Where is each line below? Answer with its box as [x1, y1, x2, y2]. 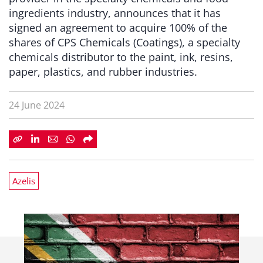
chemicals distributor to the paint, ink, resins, [9, 50, 233, 64]
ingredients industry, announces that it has [9, 6, 221, 20]
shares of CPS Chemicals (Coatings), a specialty [9, 35, 240, 49]
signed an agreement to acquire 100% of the [9, 21, 227, 35]
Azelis [12, 175, 35, 187]
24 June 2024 [9, 99, 65, 112]
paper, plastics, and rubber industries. [9, 65, 197, 79]
